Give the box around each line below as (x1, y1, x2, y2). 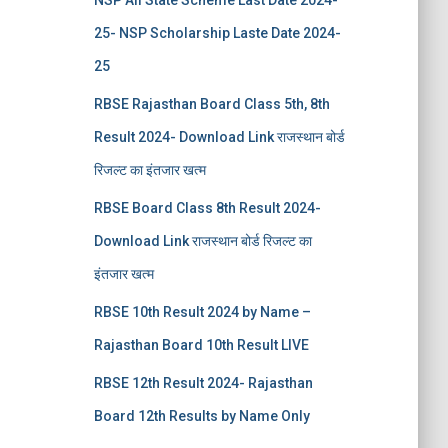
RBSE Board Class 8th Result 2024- (93, 200, 321, 216)
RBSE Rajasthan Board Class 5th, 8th (93, 96, 330, 112)
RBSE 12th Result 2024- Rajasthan (93, 375, 313, 391)
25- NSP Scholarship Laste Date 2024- (93, 25, 341, 41)
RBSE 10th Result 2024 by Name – (93, 304, 311, 320)
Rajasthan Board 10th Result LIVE (93, 337, 309, 353)
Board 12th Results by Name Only (93, 408, 310, 424)
